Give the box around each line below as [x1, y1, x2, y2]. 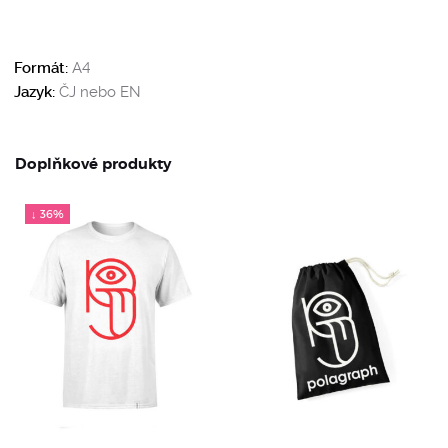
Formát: [14, 59, 69, 77]
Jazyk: [14, 83, 56, 101]
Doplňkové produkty [15, 154, 171, 174]
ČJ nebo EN [55, 83, 142, 101]
